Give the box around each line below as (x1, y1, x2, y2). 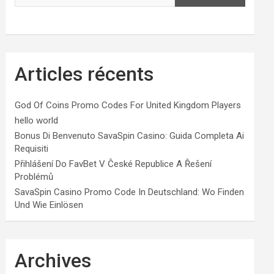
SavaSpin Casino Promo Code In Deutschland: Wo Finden (15, 186, 245, 198)
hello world (15, 114, 59, 126)
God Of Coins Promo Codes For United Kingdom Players (15, 99, 242, 111)
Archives (15, 248, 92, 272)
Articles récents (15, 62, 154, 86)
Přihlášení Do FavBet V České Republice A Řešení (15, 158, 212, 169)
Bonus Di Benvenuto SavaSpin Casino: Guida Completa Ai (15, 130, 245, 141)
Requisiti (15, 143, 49, 154)
